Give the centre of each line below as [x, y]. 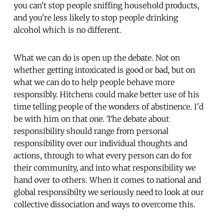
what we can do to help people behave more [94, 82]
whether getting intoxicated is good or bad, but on [104, 70]
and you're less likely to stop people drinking [96, 17]
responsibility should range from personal [91, 131]
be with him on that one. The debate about [91, 119]
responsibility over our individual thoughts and [100, 143]
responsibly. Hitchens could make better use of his [107, 94]
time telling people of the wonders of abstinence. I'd [109, 106]
